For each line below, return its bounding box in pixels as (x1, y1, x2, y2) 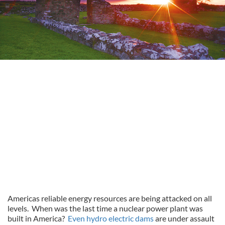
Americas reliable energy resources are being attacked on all (8, 193, 212, 203)
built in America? (8, 213, 68, 223)
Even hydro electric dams (68, 213, 154, 223)
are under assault (154, 213, 214, 223)
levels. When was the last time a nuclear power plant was (8, 203, 203, 213)
